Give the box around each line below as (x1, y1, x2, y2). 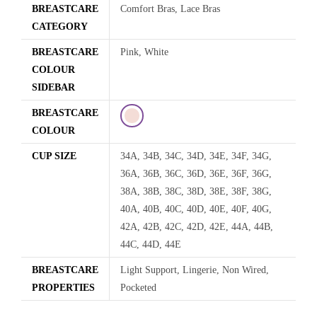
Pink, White (120, 46, 168, 57)
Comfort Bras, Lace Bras (120, 3, 220, 14)
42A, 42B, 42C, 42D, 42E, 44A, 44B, (120, 221, 273, 232)
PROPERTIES (32, 282, 95, 293)
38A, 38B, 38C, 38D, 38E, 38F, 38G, (120, 185, 272, 197)
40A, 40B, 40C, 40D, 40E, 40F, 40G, (120, 203, 272, 214)
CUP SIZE (32, 150, 76, 161)
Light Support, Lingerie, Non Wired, (120, 264, 269, 275)
